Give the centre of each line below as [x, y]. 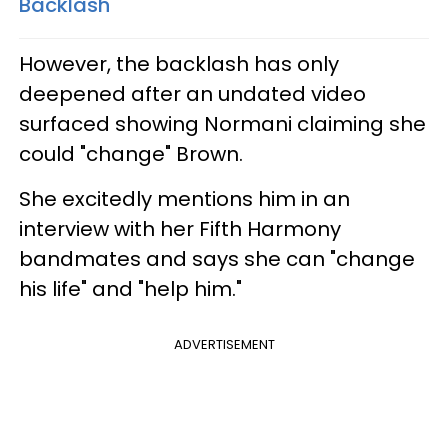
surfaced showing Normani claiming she [222, 123]
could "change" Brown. [131, 153]
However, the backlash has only [179, 63]
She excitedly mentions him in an [184, 198]
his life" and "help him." [130, 288]
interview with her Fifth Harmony [180, 228]
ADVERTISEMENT [224, 344]
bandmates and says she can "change [217, 258]
